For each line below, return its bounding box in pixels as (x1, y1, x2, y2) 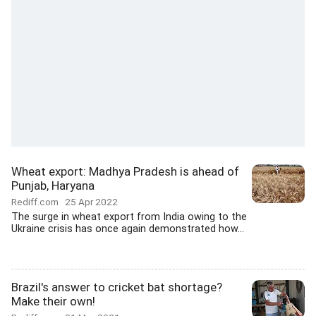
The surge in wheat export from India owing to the (11, 211, 247, 223)
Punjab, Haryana (11, 178, 95, 193)
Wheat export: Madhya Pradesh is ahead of (11, 164, 239, 178)
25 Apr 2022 (65, 196, 118, 207)
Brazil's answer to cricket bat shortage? (11, 280, 222, 294)
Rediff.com (11, 196, 65, 207)
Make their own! (11, 294, 95, 308)
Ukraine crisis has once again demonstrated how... (11, 223, 244, 235)
